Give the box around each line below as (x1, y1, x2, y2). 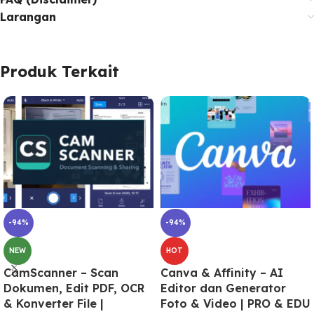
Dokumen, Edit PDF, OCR (4, 280, 144, 295)
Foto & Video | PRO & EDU (161, 296, 310, 310)
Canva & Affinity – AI (161, 265, 283, 280)
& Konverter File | (4, 296, 104, 310)
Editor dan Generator (161, 280, 286, 295)
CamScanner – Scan (4, 265, 118, 280)
